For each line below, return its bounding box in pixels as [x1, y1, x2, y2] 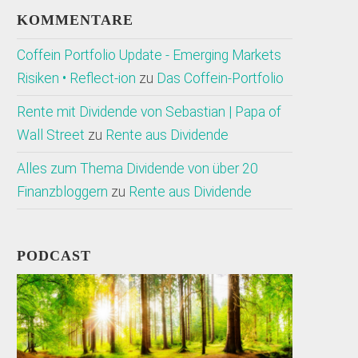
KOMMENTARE [17, 12, 134, 29]
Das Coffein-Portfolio [157, 70, 284, 87]
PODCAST [17, 248, 92, 265]
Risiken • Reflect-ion [17, 70, 137, 87]
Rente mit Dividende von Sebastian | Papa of [17, 104, 282, 121]
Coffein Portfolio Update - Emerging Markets [17, 47, 282, 64]
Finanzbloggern [17, 184, 109, 201]
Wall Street [17, 127, 86, 144]
